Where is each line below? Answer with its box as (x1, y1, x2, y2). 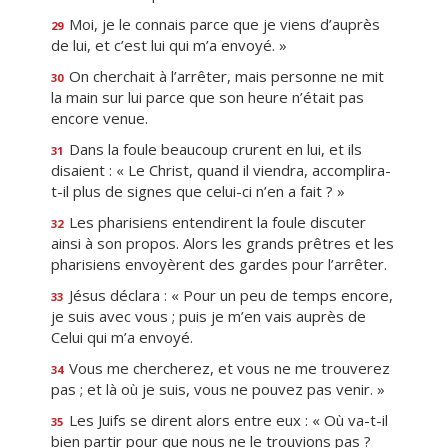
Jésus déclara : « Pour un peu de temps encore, (65, 285, 393, 305)
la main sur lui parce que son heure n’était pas (51, 87, 364, 107)
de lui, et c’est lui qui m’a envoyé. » (51, 35, 287, 55)
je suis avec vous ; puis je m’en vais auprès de (51, 306, 366, 326)
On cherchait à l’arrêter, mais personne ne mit (65, 66, 384, 86)
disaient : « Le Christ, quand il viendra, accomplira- (51, 160, 391, 180)
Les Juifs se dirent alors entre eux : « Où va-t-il (65, 410, 388, 430)
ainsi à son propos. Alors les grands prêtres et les (51, 233, 394, 253)
